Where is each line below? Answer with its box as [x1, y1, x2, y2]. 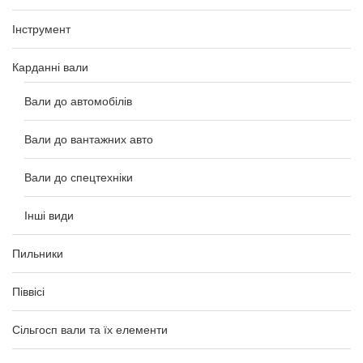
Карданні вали [12, 61, 88, 74]
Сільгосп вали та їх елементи [12, 323, 168, 336]
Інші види [24, 209, 74, 222]
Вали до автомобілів [24, 95, 132, 108]
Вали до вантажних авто [24, 133, 153, 146]
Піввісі [12, 285, 45, 298]
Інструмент [12, 23, 70, 36]
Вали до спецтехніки [24, 171, 133, 184]
